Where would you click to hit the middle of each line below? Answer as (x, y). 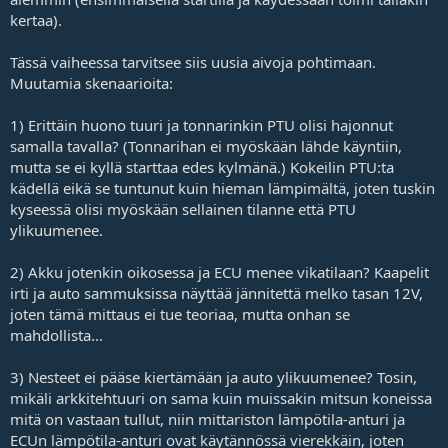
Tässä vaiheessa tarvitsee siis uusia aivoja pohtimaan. (193, 61)
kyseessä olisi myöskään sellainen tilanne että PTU (183, 208)
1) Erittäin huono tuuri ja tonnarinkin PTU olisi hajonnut (201, 124)
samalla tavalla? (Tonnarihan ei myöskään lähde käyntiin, (206, 145)
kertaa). (36, 19)
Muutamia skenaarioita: (91, 82)
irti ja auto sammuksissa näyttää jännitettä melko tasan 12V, (216, 292)
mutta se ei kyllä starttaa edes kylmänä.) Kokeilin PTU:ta (202, 166)
